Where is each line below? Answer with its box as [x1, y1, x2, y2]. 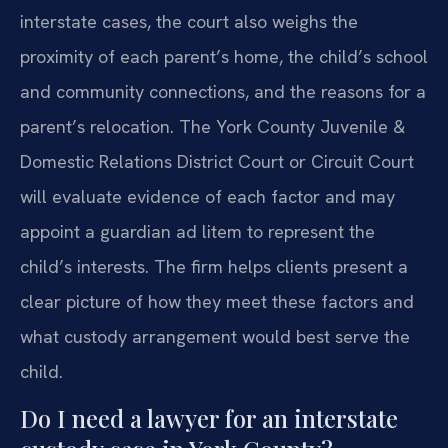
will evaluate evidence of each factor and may [20, 184, 395, 208]
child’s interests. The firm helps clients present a [20, 254, 408, 278]
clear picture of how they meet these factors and [20, 289, 414, 313]
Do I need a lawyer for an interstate [20, 402, 398, 435]
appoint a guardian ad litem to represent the [20, 219, 375, 243]
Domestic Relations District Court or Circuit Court [20, 149, 414, 173]
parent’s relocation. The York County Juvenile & [20, 114, 405, 138]
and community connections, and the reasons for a [20, 79, 426, 103]
